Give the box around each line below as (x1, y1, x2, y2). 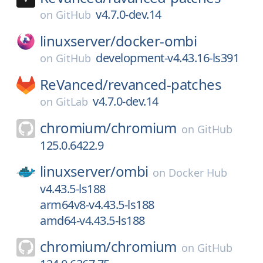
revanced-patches (107, 75, 222, 94)
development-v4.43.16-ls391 (96, 50, 239, 66)
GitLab (56, 95, 88, 109)
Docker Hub (168, 166, 228, 180)
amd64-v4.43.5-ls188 (40, 213, 145, 228)
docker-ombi (115, 31, 197, 50)
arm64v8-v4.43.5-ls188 (40, 197, 154, 213)
